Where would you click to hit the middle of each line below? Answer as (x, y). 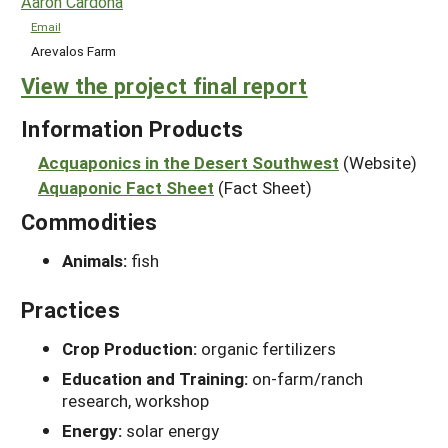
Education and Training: (157, 379)
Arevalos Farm (73, 50)
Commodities (89, 222)
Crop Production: (131, 349)
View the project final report (164, 86)
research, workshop (135, 401)
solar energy (172, 431)
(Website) (380, 163)
